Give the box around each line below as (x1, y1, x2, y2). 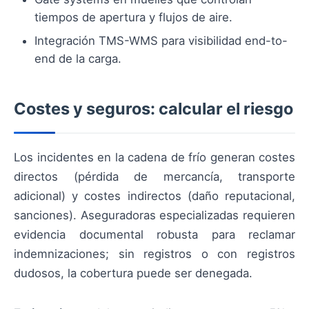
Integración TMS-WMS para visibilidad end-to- (34, 33, 288, 48)
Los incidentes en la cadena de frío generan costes (14, 150, 295, 164)
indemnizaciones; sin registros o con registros (14, 246, 295, 261)
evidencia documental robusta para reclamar (14, 227, 295, 241)
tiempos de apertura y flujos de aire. (34, 10, 232, 24)
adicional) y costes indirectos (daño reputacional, (14, 188, 295, 203)
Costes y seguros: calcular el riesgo (14, 98, 293, 119)
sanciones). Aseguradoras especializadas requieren (14, 208, 295, 222)
